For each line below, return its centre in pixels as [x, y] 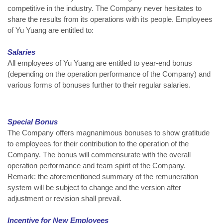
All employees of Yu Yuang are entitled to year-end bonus [100, 63]
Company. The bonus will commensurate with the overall [99, 155]
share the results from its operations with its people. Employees [110, 19]
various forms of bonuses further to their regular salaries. [99, 85]
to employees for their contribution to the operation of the [98, 144]
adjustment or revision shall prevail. [64, 199]
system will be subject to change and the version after [94, 188]
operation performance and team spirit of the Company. [97, 166]
